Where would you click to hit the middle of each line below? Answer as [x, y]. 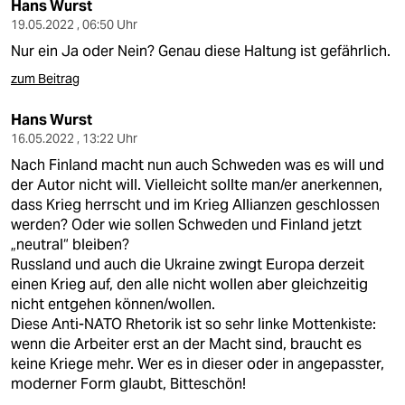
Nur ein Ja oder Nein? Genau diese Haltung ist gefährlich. [201, 51]
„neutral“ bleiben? [70, 245]
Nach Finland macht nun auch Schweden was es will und [198, 165]
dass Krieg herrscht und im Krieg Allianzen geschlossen [195, 205]
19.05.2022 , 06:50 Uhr [74, 24]
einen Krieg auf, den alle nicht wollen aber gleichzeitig [189, 284]
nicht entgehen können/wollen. [113, 304]
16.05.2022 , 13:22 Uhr [74, 138]
